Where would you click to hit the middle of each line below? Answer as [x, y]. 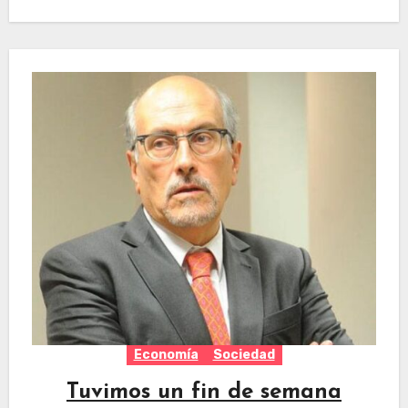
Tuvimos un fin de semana [204, 393]
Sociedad [244, 355]
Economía [166, 355]
